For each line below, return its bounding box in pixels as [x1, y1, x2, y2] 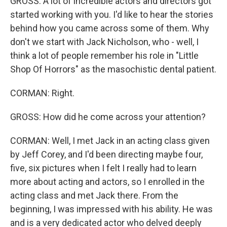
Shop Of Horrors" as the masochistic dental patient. [10, 64, 216, 74]
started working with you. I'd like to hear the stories [10, 9, 213, 20]
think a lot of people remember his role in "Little [10, 50, 199, 61]
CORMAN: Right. [10, 88, 74, 98]
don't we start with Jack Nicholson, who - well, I [10, 36, 199, 47]
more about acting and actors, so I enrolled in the [10, 176, 205, 187]
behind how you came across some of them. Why [10, 23, 209, 33]
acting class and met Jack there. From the [10, 190, 178, 201]
